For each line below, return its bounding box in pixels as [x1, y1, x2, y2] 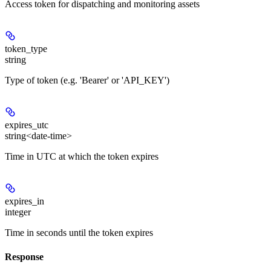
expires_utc [5, 120, 48, 131]
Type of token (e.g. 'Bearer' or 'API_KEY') [5, 75, 169, 86]
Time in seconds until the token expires [5, 227, 153, 238]
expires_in [5, 196, 44, 207]
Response [5, 251, 44, 262]
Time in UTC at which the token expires [5, 151, 158, 162]
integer [5, 207, 31, 218]
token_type [5, 44, 47, 54]
